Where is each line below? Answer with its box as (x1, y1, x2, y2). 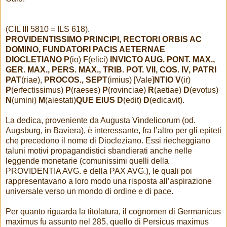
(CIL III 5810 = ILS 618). (6, 25, 90, 34)
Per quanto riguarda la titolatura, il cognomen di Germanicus (6, 207, 221, 216)
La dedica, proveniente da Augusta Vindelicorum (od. (6, 116, 196, 125)
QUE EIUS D (76, 96, 123, 105)
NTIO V (154, 75, 181, 85)
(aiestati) (45, 96, 76, 105)
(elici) (88, 55, 110, 64)
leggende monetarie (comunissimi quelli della (6, 157, 169, 166)
